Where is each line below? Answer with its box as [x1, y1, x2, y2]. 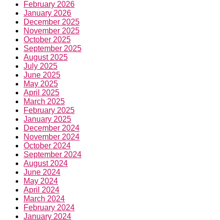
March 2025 [24, 97, 65, 106]
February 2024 [24, 203, 75, 212]
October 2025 [24, 35, 71, 44]
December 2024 [24, 124, 80, 133]
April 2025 [24, 88, 59, 97]
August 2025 [24, 53, 68, 62]
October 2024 [24, 141, 71, 150]
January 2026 [24, 9, 71, 18]
